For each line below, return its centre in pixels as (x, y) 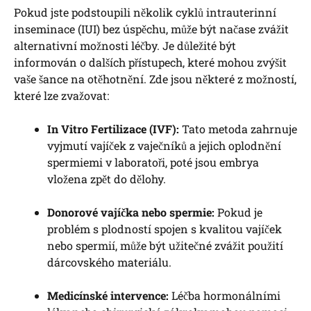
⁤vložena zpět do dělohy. (107, 178)
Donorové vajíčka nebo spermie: (131, 212)
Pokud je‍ (238, 212)
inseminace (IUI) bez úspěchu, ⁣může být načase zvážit (151, 28)
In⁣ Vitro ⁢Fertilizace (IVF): (113, 128)
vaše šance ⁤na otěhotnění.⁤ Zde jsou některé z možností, (155, 78)
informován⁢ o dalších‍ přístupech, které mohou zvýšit (150, 62)
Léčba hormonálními (225, 295)
